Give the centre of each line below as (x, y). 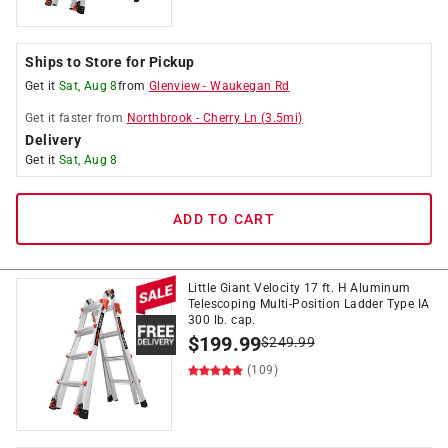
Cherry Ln (230, 118)
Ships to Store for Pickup (110, 62)
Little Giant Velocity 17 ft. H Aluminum (299, 288)
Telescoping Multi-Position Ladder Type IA (309, 304)
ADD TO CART (224, 219)
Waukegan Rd (250, 86)
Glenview (174, 86)
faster (75, 118)
